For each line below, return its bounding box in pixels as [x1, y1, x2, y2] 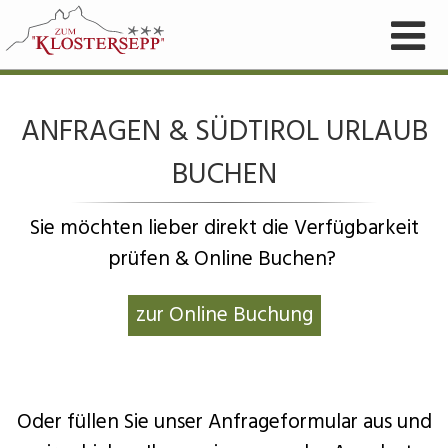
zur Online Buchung [135, 301, 313, 329]
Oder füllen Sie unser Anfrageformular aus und [16, 408, 432, 436]
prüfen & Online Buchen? [107, 245, 341, 273]
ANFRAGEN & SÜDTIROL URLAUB [20, 111, 428, 152]
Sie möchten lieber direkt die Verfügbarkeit [29, 214, 419, 242]
